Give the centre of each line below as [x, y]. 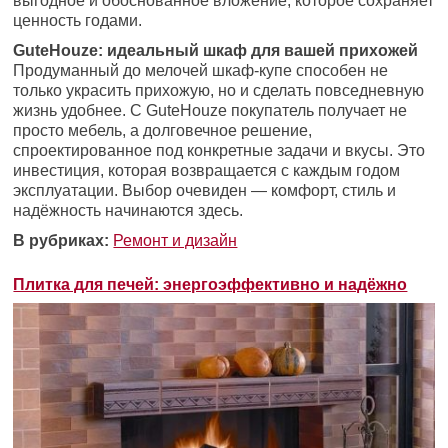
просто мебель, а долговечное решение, [163, 131]
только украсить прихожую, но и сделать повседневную [219, 91]
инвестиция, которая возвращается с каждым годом [207, 171]
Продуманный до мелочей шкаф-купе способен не [201, 71]
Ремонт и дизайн [175, 241]
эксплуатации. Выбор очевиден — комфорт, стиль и [205, 191]
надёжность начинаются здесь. [128, 211]
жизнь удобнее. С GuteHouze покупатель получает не [210, 111]
